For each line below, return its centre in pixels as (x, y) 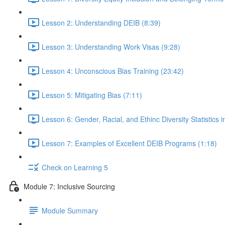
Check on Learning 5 (75, 167)
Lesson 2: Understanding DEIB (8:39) (101, 22)
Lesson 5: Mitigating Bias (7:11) (92, 95)
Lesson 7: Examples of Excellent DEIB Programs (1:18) (129, 143)
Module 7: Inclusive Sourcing (69, 186)
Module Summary (70, 210)
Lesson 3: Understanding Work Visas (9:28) (111, 46)
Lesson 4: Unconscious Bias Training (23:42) (113, 71)
